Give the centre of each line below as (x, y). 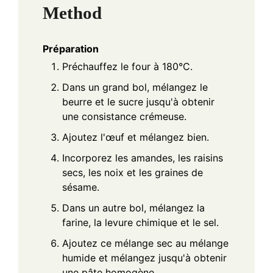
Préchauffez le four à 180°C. (127, 67)
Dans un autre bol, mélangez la (133, 208)
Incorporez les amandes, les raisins (143, 158)
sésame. (81, 187)
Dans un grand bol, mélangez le (135, 87)
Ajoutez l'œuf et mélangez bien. (136, 137)
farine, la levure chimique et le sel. (140, 223)
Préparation (71, 49)
